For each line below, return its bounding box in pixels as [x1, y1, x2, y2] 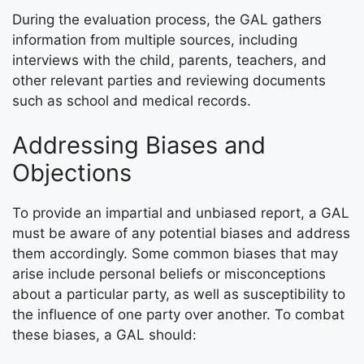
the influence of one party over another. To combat [12, 306, 344, 323]
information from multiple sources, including [12, 31, 297, 48]
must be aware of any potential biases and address [12, 225, 350, 242]
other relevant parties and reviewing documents [12, 71, 326, 89]
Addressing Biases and [12, 131, 266, 160]
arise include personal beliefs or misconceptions [12, 266, 326, 283]
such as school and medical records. [12, 92, 251, 109]
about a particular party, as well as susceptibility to [12, 286, 345, 303]
